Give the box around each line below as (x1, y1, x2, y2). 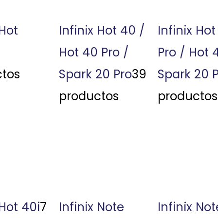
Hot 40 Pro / (58, 44, 129, 61)
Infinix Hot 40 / (58, 22, 145, 39)
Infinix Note (58, 198, 124, 216)
